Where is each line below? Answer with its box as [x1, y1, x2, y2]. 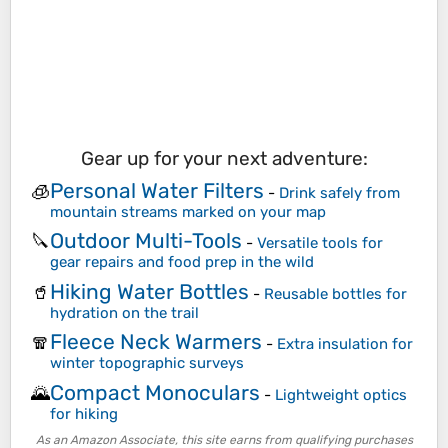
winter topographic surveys [50, 354, 244, 373]
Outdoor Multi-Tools [50, 228, 242, 254]
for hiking [50, 404, 118, 423]
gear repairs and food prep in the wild [50, 253, 314, 272]
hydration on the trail [50, 303, 199, 322]
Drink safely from [279, 183, 400, 202]
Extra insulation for [277, 335, 413, 354]
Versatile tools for [257, 234, 383, 253]
